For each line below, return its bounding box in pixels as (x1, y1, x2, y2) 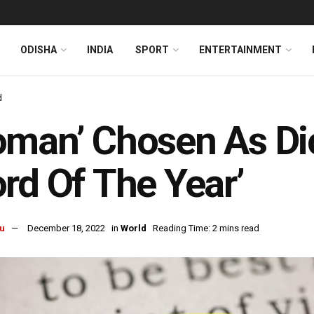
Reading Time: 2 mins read (153, 223, 259, 234)
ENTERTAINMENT (199, 44, 282, 55)
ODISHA (20, 44, 57, 55)
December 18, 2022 (27, 223, 105, 234)
